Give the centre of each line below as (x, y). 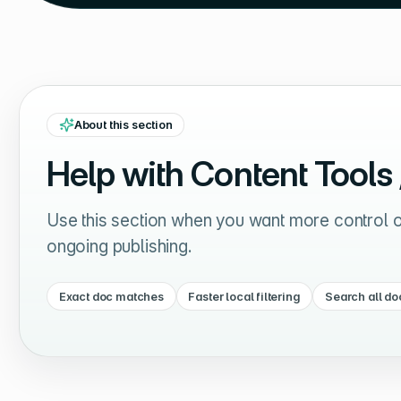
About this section (123, 124)
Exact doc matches (111, 296)
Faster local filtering (244, 296)
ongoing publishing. (119, 246)
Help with (119, 173)
